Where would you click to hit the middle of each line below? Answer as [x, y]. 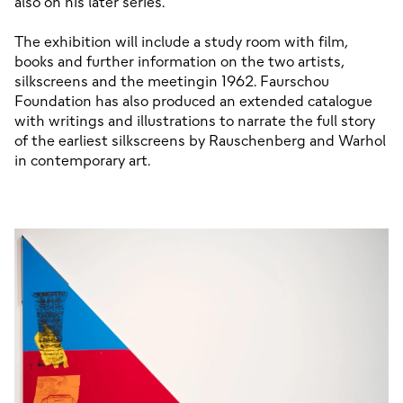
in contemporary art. [82, 161]
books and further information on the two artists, [179, 62]
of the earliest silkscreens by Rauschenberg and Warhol [200, 141]
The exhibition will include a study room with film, [181, 42]
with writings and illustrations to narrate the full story [195, 121]
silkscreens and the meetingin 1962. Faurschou [172, 82]
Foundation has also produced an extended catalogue [193, 102]
